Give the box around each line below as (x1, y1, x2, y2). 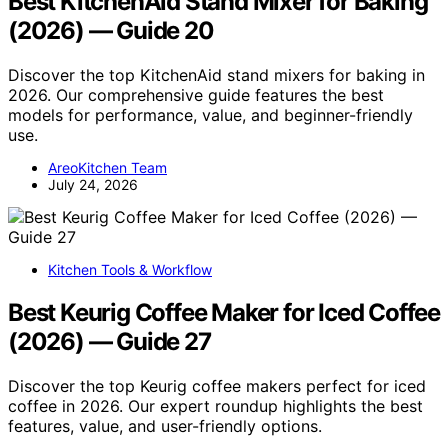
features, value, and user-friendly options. (8, 415, 322, 436)
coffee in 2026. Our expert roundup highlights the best (8, 395, 423, 416)
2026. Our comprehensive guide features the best (8, 84, 384, 105)
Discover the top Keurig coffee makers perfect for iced (8, 375, 426, 396)
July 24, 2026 (48, 175, 138, 193)
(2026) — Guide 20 (8, 16, 214, 46)
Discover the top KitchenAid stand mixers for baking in (8, 64, 425, 85)
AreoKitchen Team (48, 158, 167, 176)
